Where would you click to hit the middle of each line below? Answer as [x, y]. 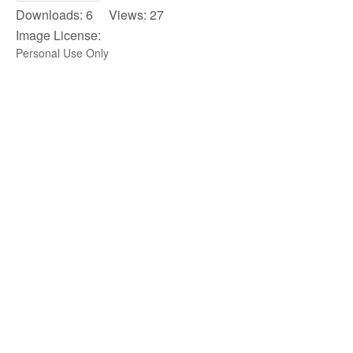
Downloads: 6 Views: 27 [90, 14]
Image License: [58, 35]
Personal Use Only [62, 52]
